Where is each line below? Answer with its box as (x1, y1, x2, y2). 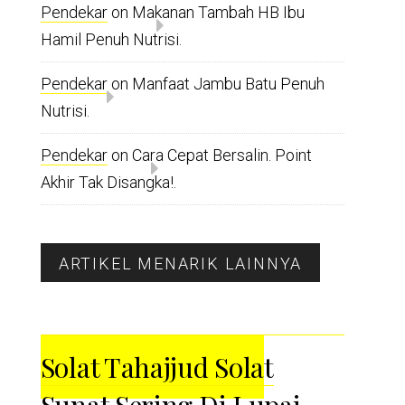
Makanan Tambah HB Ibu (131, 3, 305, 22)
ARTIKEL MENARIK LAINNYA (58, 254, 303, 273)
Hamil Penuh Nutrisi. (40, 30, 182, 49)
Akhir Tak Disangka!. (40, 173, 176, 192)
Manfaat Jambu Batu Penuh (131, 74, 325, 93)
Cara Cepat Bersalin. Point (131, 146, 312, 165)
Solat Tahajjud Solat (40, 349, 274, 385)
